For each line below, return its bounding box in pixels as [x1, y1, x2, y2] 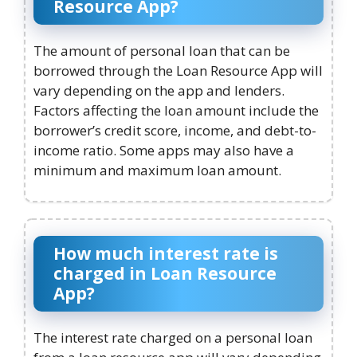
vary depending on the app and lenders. [33, 81, 284, 100]
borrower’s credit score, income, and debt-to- [33, 121, 316, 140]
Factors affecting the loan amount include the [33, 101, 319, 120]
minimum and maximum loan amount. [33, 161, 281, 180]
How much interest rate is [53, 241, 278, 265]
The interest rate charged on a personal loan [33, 328, 312, 347]
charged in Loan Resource [53, 261, 277, 284]
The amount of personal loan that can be [33, 41, 290, 61]
